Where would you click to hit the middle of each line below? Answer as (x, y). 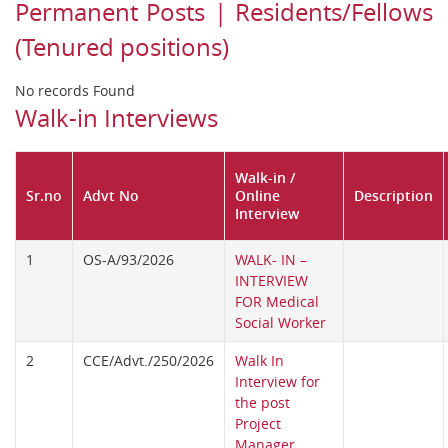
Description (393, 196)
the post (262, 403)
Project (258, 424)
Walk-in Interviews (116, 118)
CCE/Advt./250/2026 (148, 361)
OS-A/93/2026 (128, 260)
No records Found (75, 91)
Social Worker (280, 323)
